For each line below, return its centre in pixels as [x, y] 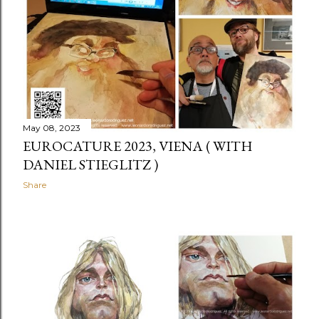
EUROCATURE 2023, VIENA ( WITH [138, 146]
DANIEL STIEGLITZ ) [90, 165]
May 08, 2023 [52, 128]
